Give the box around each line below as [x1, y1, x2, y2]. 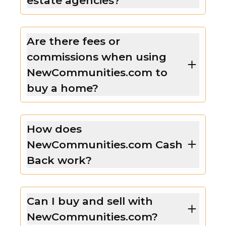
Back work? [27, 153, 92, 166]
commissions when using [27, 50, 166, 63]
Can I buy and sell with [27, 194, 153, 207]
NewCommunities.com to [27, 66, 167, 79]
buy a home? [27, 81, 98, 94]
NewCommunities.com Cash [27, 138, 183, 151]
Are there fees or [27, 34, 120, 47]
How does [27, 122, 82, 135]
